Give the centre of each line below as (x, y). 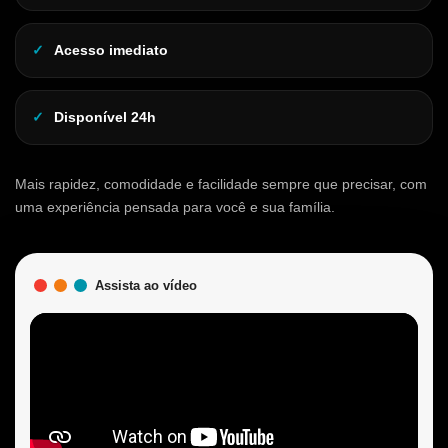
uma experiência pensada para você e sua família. (175, 206)
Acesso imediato (111, 49)
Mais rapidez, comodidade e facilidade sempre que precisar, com (221, 183)
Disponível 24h (105, 116)
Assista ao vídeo (146, 285)
